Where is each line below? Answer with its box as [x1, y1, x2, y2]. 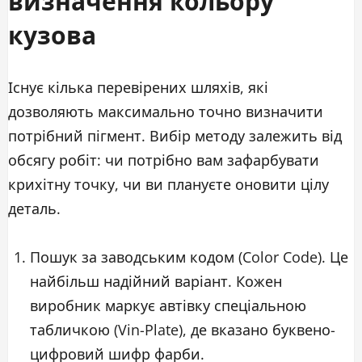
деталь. [8, 199, 61, 219]
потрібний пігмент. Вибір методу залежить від [8, 126, 342, 146]
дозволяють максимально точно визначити [8, 102, 323, 122]
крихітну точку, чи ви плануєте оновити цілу [8, 175, 329, 195]
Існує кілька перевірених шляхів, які [8, 78, 268, 98]
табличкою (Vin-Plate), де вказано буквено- [30, 320, 335, 340]
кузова [8, 15, 96, 53]
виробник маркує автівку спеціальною [30, 296, 306, 316]
